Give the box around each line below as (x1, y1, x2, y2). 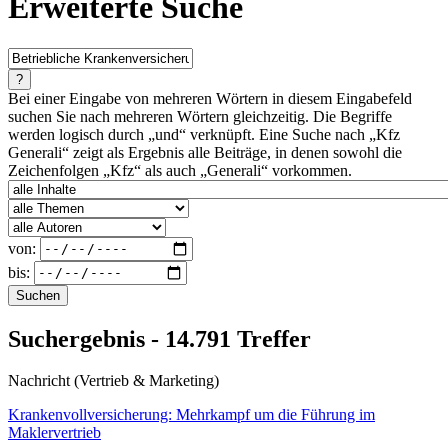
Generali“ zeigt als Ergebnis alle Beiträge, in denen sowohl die (8, 143, 402, 161)
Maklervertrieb (8, 424, 101, 442)
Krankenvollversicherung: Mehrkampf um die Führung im (8, 406, 375, 424)
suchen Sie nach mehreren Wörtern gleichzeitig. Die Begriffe (8, 107, 392, 125)
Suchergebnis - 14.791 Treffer (8, 325, 311, 352)
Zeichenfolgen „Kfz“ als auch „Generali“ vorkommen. (8, 161, 352, 179)
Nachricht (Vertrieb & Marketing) (8, 372, 219, 390)
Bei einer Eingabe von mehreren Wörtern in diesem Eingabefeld (8, 89, 412, 107)
